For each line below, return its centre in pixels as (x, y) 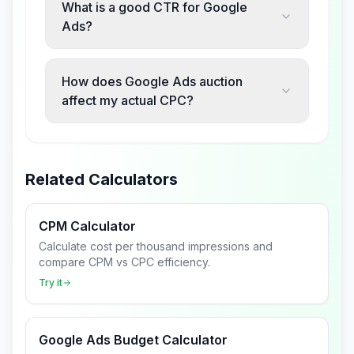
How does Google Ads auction (152, 81)
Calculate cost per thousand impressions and (156, 246)
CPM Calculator (87, 226)
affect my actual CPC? (128, 100)
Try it (51, 282)
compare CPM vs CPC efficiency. (124, 262)
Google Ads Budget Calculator (133, 340)
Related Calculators (102, 179)
